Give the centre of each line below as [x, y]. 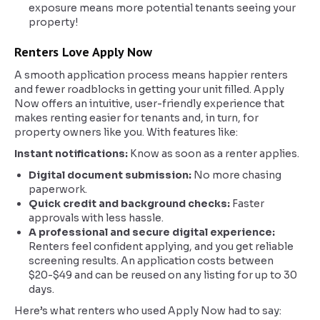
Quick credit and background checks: [130, 204]
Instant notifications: [72, 154]
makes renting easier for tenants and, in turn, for [136, 118]
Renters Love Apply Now [83, 52]
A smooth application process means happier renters [151, 75]
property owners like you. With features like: [126, 132]
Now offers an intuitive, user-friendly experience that [149, 104]
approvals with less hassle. [96, 218]
